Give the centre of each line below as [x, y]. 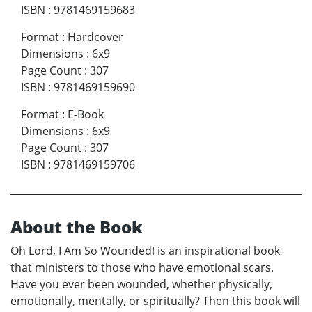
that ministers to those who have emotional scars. [142, 267]
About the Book [77, 226]
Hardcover [95, 37]
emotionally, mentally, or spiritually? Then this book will [155, 301]
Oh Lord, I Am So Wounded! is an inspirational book [145, 250]
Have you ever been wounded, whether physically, [141, 284]
